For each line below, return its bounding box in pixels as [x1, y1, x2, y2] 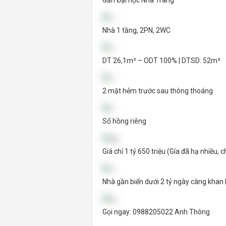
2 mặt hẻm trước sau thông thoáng [102, 87, 213, 95]
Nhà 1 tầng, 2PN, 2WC [102, 26, 171, 34]
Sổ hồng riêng [102, 117, 146, 125]
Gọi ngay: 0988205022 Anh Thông [102, 208, 210, 216]
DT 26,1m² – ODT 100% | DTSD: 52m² [102, 56, 220, 65]
